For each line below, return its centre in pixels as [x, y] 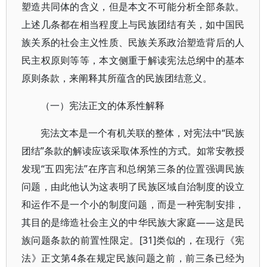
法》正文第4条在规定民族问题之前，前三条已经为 [133, 258]
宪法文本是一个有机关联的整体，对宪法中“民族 [143, 133]
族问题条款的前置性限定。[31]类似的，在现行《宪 [133, 240]
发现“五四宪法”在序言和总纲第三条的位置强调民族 [133, 169]
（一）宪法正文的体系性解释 [103, 105]
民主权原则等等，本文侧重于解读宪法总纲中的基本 [133, 60]
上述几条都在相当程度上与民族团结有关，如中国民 [133, 24]
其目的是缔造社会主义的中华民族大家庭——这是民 [133, 222]
